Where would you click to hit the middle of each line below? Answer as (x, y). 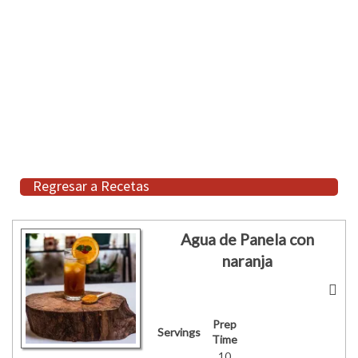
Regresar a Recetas (91, 186)
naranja (247, 261)
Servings (179, 332)
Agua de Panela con (247, 240)
